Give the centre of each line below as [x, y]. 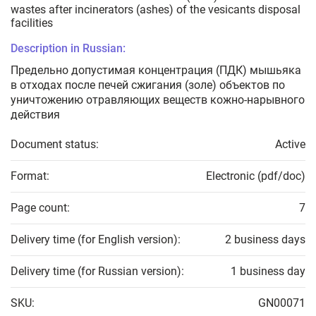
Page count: [40, 208]
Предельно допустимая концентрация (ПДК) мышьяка [156, 71]
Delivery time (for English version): [96, 240]
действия [35, 115]
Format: [30, 176]
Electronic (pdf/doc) [256, 176]
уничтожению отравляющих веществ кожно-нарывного [158, 100]
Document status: [55, 145]
